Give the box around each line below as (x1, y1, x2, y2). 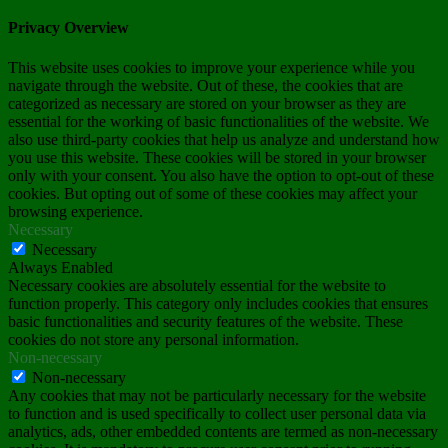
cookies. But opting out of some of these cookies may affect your (8, 184, 417, 202)
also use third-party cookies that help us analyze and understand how (8, 130, 440, 148)
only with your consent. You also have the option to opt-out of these (8, 166, 434, 184)
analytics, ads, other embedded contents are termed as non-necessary (8, 422, 438, 440)
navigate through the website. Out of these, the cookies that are (8, 76, 403, 94)
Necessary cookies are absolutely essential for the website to (8, 276, 386, 294)
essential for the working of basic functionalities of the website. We (8, 112, 429, 130)
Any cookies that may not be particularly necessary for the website (8, 386, 426, 404)
